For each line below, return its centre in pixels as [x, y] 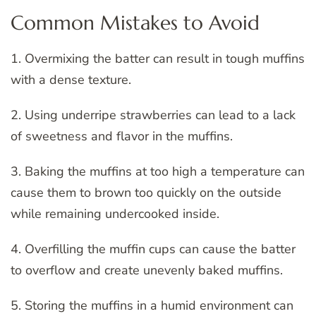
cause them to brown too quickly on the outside [146, 192]
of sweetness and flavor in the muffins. [122, 136]
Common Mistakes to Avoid [135, 23]
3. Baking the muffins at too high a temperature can [158, 171]
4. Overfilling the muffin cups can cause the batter [153, 249]
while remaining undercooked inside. [115, 213]
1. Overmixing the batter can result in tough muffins [158, 58]
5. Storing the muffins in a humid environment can [152, 305]
